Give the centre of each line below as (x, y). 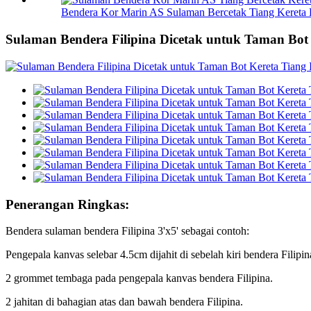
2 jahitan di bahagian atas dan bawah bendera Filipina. (124, 302)
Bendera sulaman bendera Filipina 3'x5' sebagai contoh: (127, 231)
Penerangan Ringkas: (67, 204)
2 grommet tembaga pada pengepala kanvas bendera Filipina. (139, 278)
